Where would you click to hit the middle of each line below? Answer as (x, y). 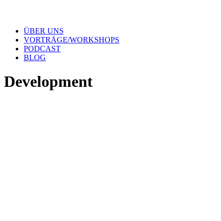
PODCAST (42, 49)
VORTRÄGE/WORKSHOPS (72, 40)
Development (48, 82)
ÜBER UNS (44, 31)
